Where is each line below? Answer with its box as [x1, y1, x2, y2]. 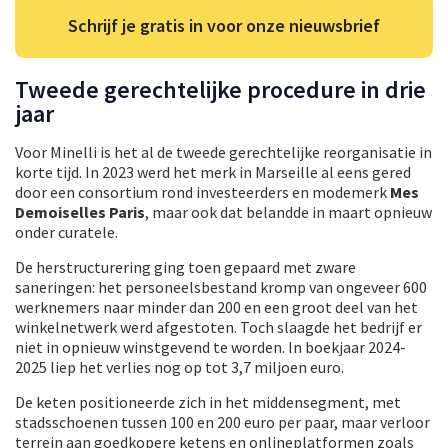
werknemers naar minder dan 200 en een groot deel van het [15, 296, 418, 317]
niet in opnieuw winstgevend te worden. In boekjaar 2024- [15, 336, 406, 357]
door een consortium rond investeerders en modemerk [15, 181, 390, 202]
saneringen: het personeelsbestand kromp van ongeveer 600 [15, 276, 427, 297]
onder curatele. [15, 221, 118, 242]
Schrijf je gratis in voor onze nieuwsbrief [68, 13, 380, 37]
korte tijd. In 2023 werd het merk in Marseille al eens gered [15, 161, 411, 182]
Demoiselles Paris [15, 201, 145, 222]
